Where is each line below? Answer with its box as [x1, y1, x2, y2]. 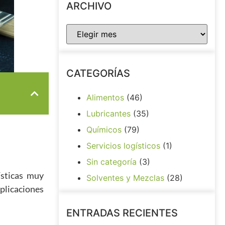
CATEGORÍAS [66, 67, 130, 79]
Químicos [86, 125, 122, 135]
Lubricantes [86, 108, 131, 119]
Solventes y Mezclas [86, 173, 164, 183]
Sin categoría [86, 157, 137, 167]
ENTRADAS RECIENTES [66, 207, 178, 219]
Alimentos [86, 92, 124, 102]
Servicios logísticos [86, 141, 160, 151]
